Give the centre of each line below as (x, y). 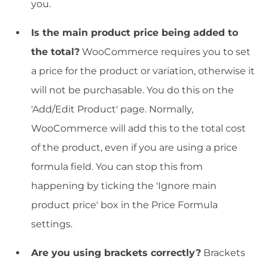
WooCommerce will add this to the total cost (138, 128)
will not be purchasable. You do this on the (133, 90)
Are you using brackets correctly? (116, 252)
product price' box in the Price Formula (124, 205)
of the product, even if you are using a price (134, 147)
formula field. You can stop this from (117, 166)
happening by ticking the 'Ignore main (124, 185)
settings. (52, 224)
